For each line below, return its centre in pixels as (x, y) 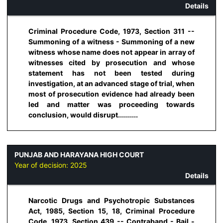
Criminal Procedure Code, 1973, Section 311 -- (111, 31)
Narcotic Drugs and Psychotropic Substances (111, 201)
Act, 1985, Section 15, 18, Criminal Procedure (111, 211)
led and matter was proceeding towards (111, 104)
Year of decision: (42, 165)
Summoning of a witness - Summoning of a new (111, 41)
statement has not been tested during (111, 73)
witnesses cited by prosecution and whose (111, 62)
